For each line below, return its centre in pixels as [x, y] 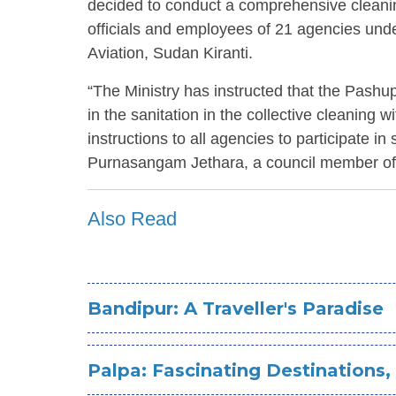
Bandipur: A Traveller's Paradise [236, 308]
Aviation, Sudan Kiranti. [170, 53]
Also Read [132, 219]
